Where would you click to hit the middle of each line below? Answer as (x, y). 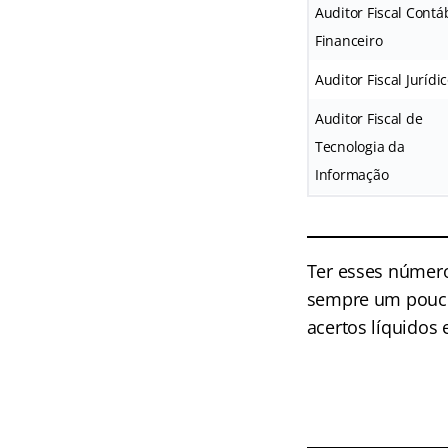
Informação (351, 174)
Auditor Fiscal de (368, 118)
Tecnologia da (359, 146)
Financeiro (348, 40)
